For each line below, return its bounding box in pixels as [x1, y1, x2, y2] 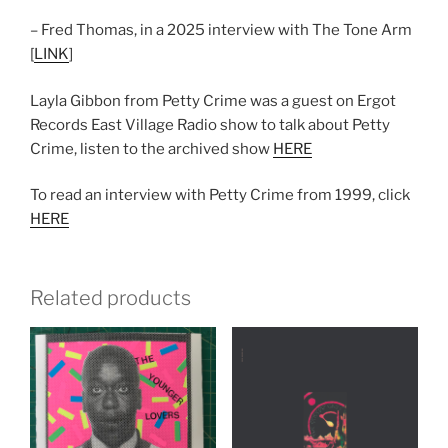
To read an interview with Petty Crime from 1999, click [30, 186, 410, 204]
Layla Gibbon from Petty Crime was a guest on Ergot [30, 91, 396, 110]
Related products [30, 285, 191, 310]
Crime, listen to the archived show [30, 139, 273, 158]
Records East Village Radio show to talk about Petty [30, 115, 390, 134]
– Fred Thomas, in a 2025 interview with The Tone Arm [30, 21, 412, 39]
